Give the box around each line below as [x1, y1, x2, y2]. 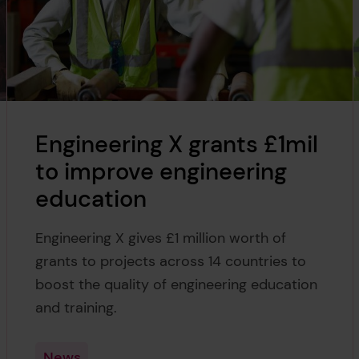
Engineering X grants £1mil [35, 129, 319, 160]
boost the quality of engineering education [35, 275, 318, 295]
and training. [35, 298, 118, 318]
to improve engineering [35, 156, 288, 188]
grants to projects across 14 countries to [35, 252, 307, 272]
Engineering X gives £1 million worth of [35, 228, 287, 248]
